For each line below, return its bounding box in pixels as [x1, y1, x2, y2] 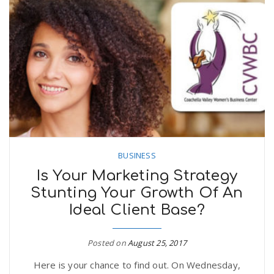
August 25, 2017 [128, 237, 187, 248]
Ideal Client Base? [69, 201, 205, 218]
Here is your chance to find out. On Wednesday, [33, 258, 241, 271]
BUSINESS [118, 149, 156, 161]
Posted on [87, 237, 128, 248]
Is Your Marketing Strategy [36, 167, 238, 184]
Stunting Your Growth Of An [31, 184, 243, 201]
